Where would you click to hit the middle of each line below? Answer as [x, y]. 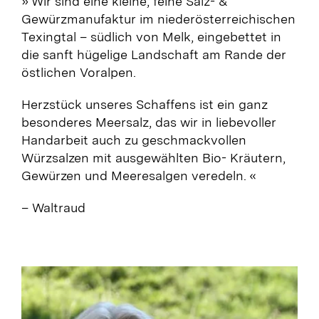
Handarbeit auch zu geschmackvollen [134, 140]
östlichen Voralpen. [78, 72]
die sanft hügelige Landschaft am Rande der [153, 54]
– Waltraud [53, 207]
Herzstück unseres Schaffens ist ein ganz [144, 104]
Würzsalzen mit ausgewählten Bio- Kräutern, [153, 157]
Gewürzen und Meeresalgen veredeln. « [138, 175]
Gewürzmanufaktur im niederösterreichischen [158, 19]
